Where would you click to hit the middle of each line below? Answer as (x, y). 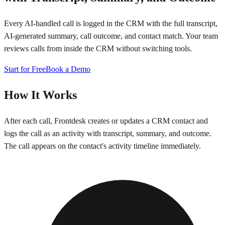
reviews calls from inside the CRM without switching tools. (98, 48)
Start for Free (25, 69)
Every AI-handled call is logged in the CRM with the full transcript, (111, 23)
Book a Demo (68, 69)
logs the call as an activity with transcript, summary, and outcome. (108, 133)
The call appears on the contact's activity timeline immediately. (102, 146)
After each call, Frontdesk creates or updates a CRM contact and (106, 121)
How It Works (40, 95)
